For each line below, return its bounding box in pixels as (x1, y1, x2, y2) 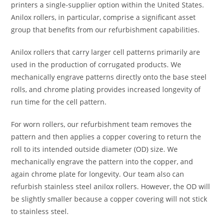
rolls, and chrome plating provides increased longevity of (11, 85, 201, 95)
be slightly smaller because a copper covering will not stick (11, 194, 208, 204)
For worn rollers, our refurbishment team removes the (11, 119, 192, 129)
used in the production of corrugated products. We (11, 60, 182, 70)
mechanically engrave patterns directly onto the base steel (11, 72, 207, 82)
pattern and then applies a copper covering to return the (11, 132, 202, 142)
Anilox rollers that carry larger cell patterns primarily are (11, 47, 201, 57)
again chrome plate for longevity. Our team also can (11, 169, 185, 179)
